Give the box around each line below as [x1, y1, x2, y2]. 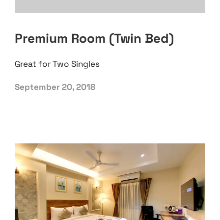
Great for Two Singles [15, 58, 100, 69]
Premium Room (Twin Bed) [15, 30, 174, 47]
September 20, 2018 [15, 82, 95, 92]
